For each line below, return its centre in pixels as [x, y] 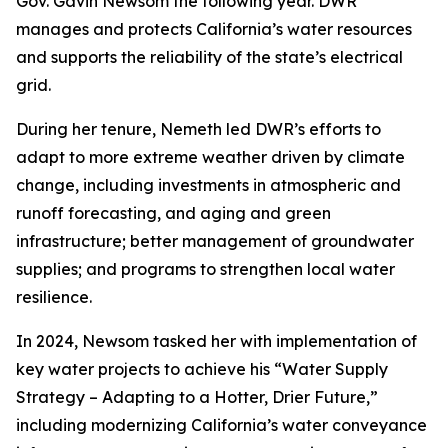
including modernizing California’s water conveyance [221, 425]
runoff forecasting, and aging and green [173, 213]
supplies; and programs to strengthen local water [205, 269]
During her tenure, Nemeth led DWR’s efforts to [198, 129]
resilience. [54, 297]
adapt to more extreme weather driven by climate [210, 157]
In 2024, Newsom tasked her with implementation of [216, 341]
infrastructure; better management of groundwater [215, 241]
